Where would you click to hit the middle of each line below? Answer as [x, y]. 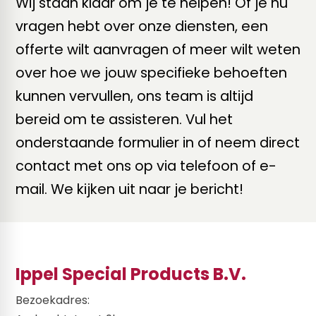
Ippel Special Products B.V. [131, 274]
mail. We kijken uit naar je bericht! [129, 189]
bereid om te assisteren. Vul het [124, 120]
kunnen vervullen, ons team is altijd [134, 96]
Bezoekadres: [53, 300]
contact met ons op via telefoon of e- [146, 166]
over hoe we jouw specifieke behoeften [151, 73]
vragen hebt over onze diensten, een [142, 26]
